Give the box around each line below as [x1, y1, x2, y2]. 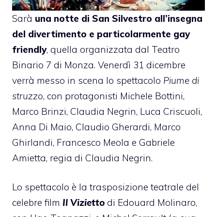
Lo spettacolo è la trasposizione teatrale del [12, 181, 199, 193]
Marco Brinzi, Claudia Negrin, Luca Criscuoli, [12, 105, 202, 117]
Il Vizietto [62, 197, 105, 209]
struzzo [12, 90, 43, 102]
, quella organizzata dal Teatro [46, 43, 180, 55]
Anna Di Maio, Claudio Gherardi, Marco [12, 121, 181, 133]
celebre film [12, 197, 62, 209]
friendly [12, 43, 46, 55]
